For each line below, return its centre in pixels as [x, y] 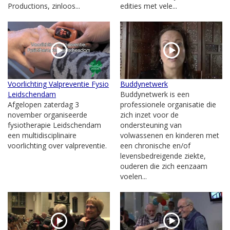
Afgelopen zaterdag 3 [43, 104]
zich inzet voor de [149, 115]
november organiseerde [47, 115]
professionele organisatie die [168, 104]
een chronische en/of [155, 146]
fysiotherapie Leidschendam [54, 125]
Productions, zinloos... [44, 6]
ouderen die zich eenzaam [164, 166]
